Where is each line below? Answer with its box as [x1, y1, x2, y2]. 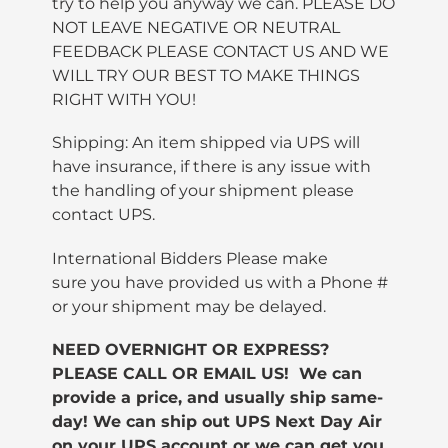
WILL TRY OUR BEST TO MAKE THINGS [52, 65, 360, 85]
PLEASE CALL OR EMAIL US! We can [52, 363, 362, 383]
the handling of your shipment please [52, 181, 354, 201]
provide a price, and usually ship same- [52, 387, 383, 407]
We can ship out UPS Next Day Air [93, 411, 382, 431]
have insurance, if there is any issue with [52, 157, 371, 177]
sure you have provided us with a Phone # [52, 272, 388, 292]
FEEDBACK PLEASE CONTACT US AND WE [52, 41, 389, 61]
